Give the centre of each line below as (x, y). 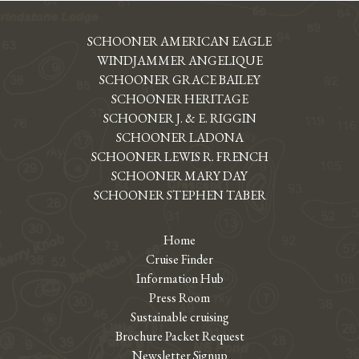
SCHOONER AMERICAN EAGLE (179, 41)
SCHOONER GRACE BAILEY (179, 79)
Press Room (179, 298)
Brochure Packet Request (179, 337)
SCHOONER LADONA (179, 137)
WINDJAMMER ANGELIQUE (179, 60)
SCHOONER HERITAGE (179, 99)
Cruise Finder (179, 260)
